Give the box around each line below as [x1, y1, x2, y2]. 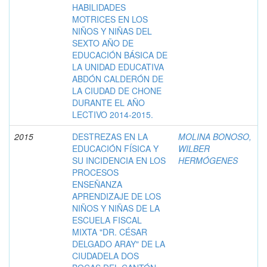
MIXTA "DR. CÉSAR [72, 225, 147, 238]
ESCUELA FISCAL [72, 213, 142, 226]
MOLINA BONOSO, [178, 130, 252, 142]
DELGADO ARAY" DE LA [72, 237, 165, 250]
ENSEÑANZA [72, 178, 122, 190]
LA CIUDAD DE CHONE [72, 84, 162, 97]
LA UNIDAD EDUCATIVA [72, 60, 164, 73]
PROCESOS [72, 166, 119, 178]
